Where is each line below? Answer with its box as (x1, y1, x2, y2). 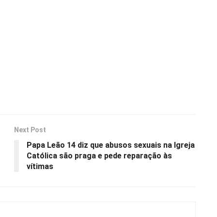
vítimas (27, 161, 53, 171)
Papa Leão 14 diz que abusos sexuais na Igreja (27, 140, 195, 150)
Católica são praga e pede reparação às (27, 151, 172, 160)
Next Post (14, 125, 46, 134)
